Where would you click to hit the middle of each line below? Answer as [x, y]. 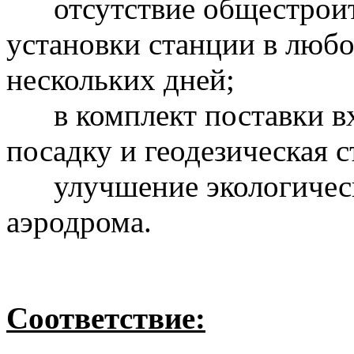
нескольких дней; [121, 79]
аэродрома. [79, 221]
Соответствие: [106, 318]
